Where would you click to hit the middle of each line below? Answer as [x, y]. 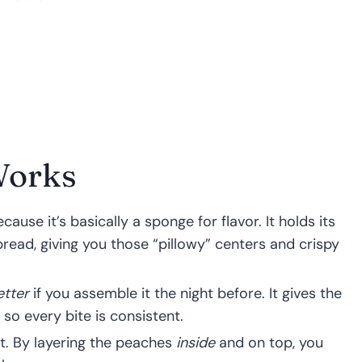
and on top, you [269, 342]
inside [196, 342]
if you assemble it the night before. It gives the [185, 293]
